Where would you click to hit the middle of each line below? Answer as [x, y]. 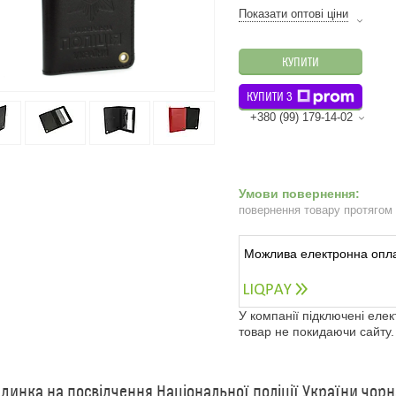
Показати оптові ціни [293, 14]
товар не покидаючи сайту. [316, 332]
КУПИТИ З [270, 97]
